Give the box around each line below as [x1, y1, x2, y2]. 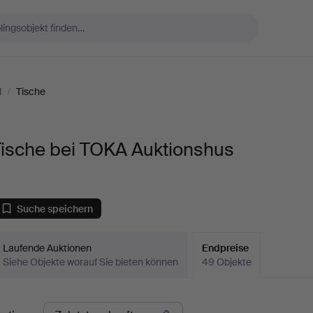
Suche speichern [17, 202, 94, 215]
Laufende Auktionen [3, 242, 92, 254]
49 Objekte [202, 256, 252, 268]
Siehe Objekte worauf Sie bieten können [3, 256, 179, 268]
